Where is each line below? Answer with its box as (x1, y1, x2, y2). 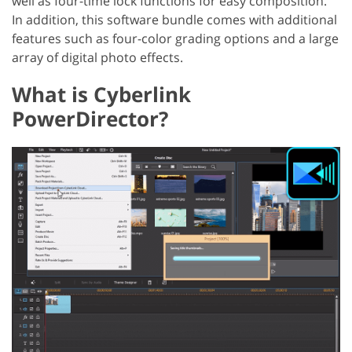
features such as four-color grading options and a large (12, 29, 339, 47)
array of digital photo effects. (12, 48, 183, 66)
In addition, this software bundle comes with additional (12, 10, 337, 28)
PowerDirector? (12, 104, 168, 133)
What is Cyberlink (12, 79, 191, 108)
